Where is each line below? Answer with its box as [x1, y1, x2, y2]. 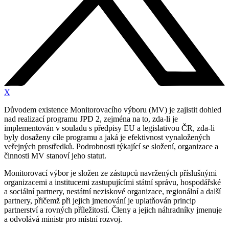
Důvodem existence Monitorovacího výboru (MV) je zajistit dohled [4, 105, 221, 114]
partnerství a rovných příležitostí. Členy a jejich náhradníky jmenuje [4, 205, 222, 215]
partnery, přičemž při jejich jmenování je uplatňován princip [4, 196, 196, 205]
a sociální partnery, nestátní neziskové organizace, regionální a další [4, 187, 221, 196]
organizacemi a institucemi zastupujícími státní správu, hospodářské [4, 178, 221, 187]
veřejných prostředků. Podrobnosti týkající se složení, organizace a [4, 142, 218, 151]
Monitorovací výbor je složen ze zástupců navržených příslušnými [4, 169, 217, 178]
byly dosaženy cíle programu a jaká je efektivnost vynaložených [4, 133, 210, 142]
